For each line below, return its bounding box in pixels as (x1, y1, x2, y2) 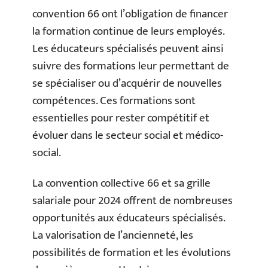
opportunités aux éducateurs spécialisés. (32, 209, 225, 228)
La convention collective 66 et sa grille (32, 174, 211, 193)
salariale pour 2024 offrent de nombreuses (32, 191, 233, 211)
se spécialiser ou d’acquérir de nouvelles (32, 74, 222, 93)
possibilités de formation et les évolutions (32, 243, 231, 263)
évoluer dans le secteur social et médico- (32, 126, 223, 145)
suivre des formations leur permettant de (32, 56, 229, 75)
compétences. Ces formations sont (32, 91, 196, 110)
